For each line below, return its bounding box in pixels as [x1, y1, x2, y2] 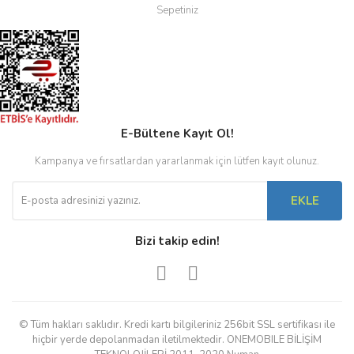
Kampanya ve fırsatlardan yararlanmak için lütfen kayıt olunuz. [35, 154, 319, 168]
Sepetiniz [156, 3, 198, 17]
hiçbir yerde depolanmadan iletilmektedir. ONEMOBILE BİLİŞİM [32, 333, 322, 347]
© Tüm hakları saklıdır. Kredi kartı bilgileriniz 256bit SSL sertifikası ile [19, 318, 335, 332]
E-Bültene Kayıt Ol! [120, 126, 234, 141]
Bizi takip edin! [134, 233, 220, 249]
